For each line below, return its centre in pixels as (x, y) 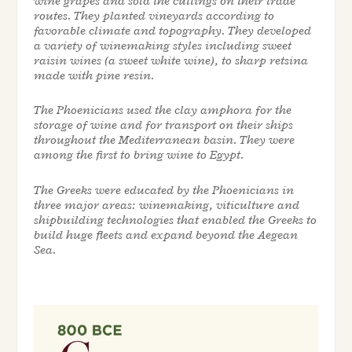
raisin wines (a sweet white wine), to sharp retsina (170, 60)
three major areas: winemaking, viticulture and (166, 205)
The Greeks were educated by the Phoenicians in (163, 190)
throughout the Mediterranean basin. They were (164, 140)
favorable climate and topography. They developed (172, 30)
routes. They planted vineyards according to (154, 15)
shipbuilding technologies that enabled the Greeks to (175, 220)
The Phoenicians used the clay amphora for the (162, 110)
